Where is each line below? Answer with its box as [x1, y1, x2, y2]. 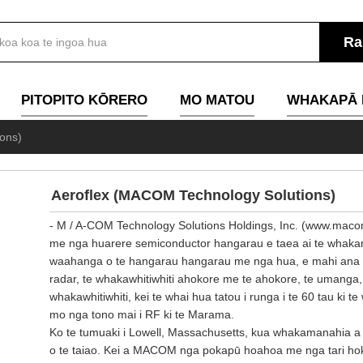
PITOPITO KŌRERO [21, 92, 147, 108]
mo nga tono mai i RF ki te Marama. [49, 308, 234, 321]
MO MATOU [180, 92, 254, 108]
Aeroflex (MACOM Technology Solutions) [51, 187, 335, 203]
